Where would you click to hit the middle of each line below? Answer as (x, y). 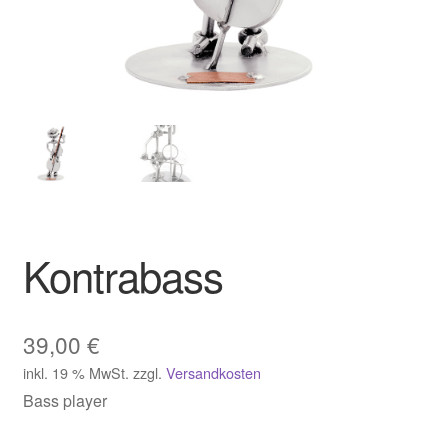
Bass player (64, 400)
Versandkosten (213, 372)
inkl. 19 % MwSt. (75, 372)
